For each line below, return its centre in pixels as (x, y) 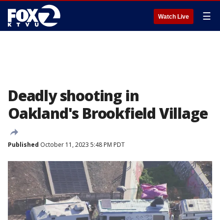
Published (23, 145)
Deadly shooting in (73, 96)
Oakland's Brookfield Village (108, 113)
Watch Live (174, 17)
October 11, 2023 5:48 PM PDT (82, 145)
